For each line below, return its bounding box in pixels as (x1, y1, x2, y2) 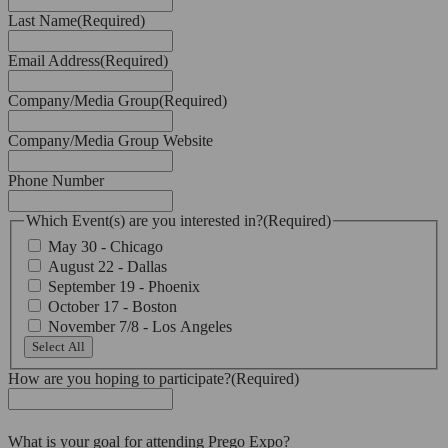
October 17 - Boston (48, 298, 177, 316)
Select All (32, 339, 85, 355)
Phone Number (8, 172, 104, 190)
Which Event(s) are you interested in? (26, 212, 263, 230)
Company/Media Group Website (8, 132, 213, 150)
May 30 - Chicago (48, 238, 163, 256)
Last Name (8, 12, 77, 30)
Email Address (8, 52, 100, 70)
